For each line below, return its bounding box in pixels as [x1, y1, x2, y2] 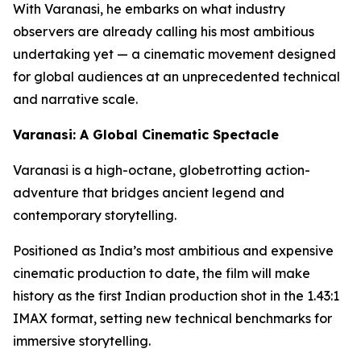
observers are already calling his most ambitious [13, 23, 314, 39]
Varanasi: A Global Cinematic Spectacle [13, 126, 279, 143]
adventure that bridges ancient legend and [13, 184, 284, 201]
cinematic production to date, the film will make [13, 264, 310, 281]
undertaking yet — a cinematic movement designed [13, 45, 336, 62]
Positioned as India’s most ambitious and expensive [13, 242, 334, 259]
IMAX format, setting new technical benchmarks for [13, 309, 332, 326]
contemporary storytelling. [13, 206, 176, 223]
